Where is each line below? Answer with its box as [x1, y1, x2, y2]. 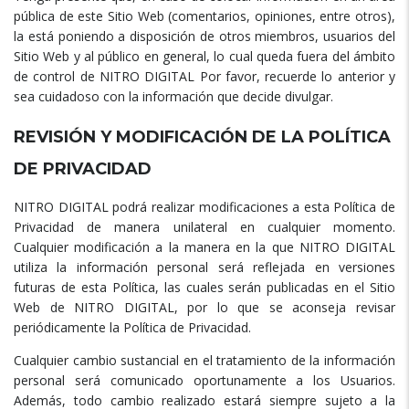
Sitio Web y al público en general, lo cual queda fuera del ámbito [14, 47, 395, 66]
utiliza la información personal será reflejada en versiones [14, 258, 395, 277]
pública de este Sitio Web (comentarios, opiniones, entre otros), [14, 7, 395, 26]
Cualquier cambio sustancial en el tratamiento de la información [14, 351, 395, 370]
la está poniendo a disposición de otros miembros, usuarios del [14, 27, 395, 46]
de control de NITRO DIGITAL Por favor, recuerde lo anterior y [14, 68, 395, 86]
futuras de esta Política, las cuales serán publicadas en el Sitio [14, 278, 395, 297]
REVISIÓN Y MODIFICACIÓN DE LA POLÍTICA [14, 127, 391, 148]
